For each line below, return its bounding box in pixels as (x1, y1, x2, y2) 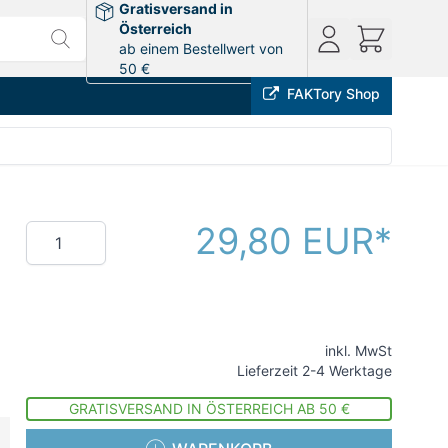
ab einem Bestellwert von (119, 39, 284, 57)
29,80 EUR (195, 219, 374, 263)
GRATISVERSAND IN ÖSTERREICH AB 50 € (68, 400, 350, 417)
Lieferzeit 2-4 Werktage (237, 362, 392, 379)
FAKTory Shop (287, 85, 380, 102)
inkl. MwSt (325, 342, 392, 359)
